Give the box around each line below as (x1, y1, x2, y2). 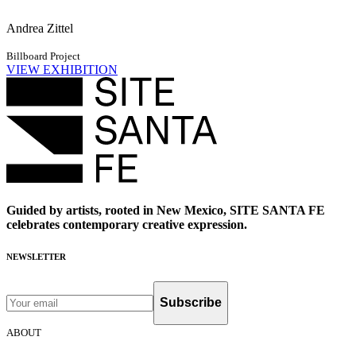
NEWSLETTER (6, 251, 66, 261)
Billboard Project (6, 50, 80, 63)
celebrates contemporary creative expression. (6, 217, 247, 231)
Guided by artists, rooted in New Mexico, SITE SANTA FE (6, 203, 325, 217)
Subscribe (160, 296, 222, 310)
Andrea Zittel (6, 21, 73, 36)
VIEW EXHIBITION (6, 63, 118, 77)
